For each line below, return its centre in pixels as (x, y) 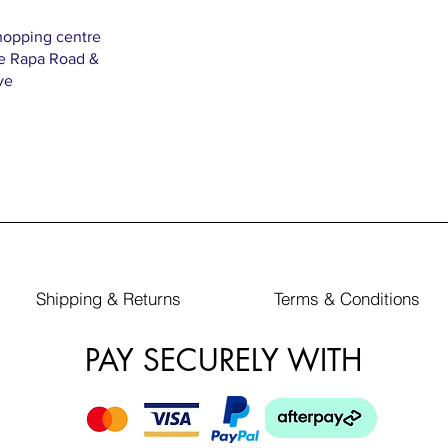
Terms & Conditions (347, 298)
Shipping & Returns (108, 298)
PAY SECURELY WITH (223, 359)
